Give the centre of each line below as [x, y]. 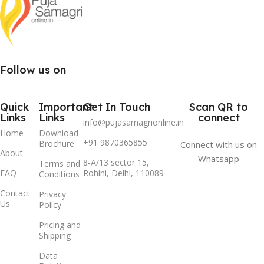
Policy [50, 205]
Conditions [59, 174]
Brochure [56, 144]
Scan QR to [219, 107]
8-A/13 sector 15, [116, 163]
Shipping [55, 236]
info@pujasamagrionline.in [134, 123]
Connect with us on [219, 145]
